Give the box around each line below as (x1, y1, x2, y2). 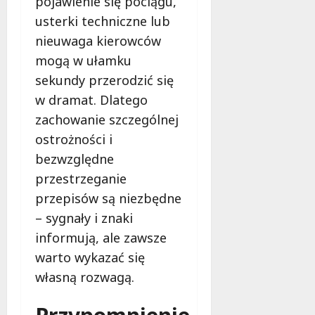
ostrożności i (35, 130, 112, 148)
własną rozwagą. (35, 268, 134, 285)
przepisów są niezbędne (35, 189, 181, 207)
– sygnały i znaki (35, 209, 133, 226)
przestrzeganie (35, 169, 127, 187)
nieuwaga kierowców (35, 32, 161, 49)
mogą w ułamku (35, 51, 131, 69)
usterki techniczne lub (35, 12, 170, 30)
